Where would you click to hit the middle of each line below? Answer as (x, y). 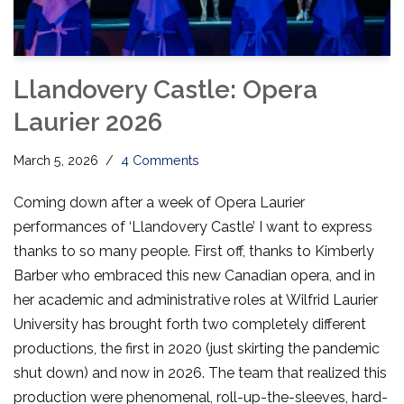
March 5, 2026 (56, 160)
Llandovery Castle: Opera (165, 89)
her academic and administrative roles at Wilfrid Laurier (196, 299)
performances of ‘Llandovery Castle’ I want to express (193, 226)
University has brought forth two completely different (190, 324)
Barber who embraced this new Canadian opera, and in (194, 275)
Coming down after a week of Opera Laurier (159, 202)
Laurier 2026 (88, 122)
